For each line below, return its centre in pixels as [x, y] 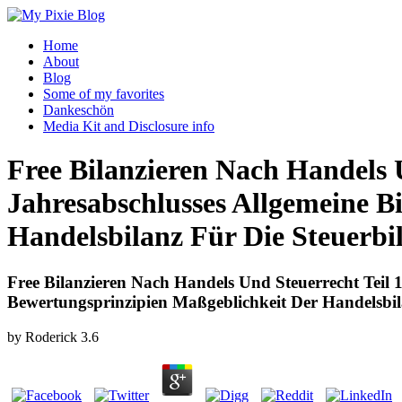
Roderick [51, 336]
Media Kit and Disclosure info [129, 126]
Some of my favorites [104, 94]
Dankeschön [79, 110]
